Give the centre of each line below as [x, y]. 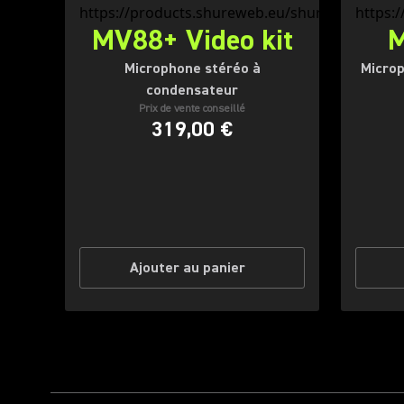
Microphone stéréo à [192, 69]
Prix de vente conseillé [192, 109]
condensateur [192, 90]
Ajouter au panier [188, 268]
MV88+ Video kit [192, 40]
